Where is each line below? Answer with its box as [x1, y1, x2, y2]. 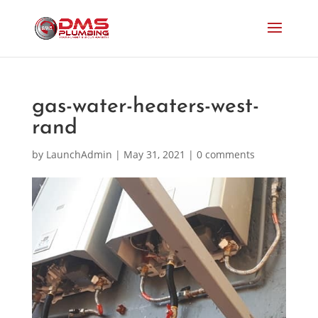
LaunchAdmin [45, 148, 112, 161]
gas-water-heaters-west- [31, 96, 259, 118]
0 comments [196, 148, 255, 161]
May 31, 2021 [123, 148, 185, 161]
